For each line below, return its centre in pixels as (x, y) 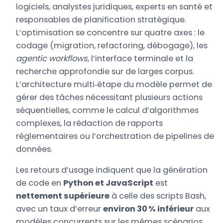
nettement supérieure (63, 196)
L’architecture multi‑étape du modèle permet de (114, 85)
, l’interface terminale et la (141, 59)
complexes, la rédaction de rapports (90, 123)
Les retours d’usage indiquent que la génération (112, 170)
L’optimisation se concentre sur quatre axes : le (111, 33)
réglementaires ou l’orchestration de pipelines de (115, 136)
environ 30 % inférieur (149, 209)
